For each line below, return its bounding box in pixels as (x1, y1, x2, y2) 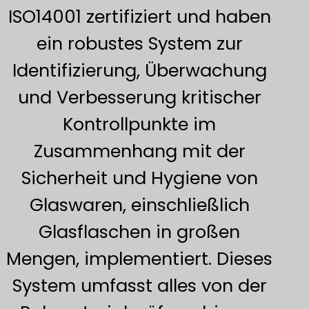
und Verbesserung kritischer (17, 85, 261, 110)
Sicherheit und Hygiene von (21, 166, 258, 191)
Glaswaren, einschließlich (29, 192, 250, 218)
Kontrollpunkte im (63, 112, 217, 137)
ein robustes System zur (36, 31, 243, 57)
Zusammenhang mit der (33, 139, 246, 164)
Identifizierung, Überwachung (12, 58, 267, 83)
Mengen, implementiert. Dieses (6, 246, 273, 272)
